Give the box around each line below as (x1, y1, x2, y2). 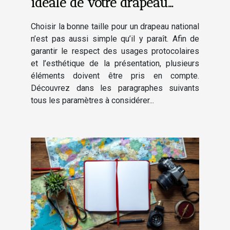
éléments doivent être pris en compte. (31, 71, 199, 81)
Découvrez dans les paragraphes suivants (31, 83, 199, 93)
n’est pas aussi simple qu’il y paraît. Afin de (31, 34, 199, 44)
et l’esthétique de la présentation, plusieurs (31, 59, 199, 69)
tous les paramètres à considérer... (31, 95, 154, 106)
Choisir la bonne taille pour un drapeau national (31, 22, 199, 32)
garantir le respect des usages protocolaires (31, 46, 199, 56)
